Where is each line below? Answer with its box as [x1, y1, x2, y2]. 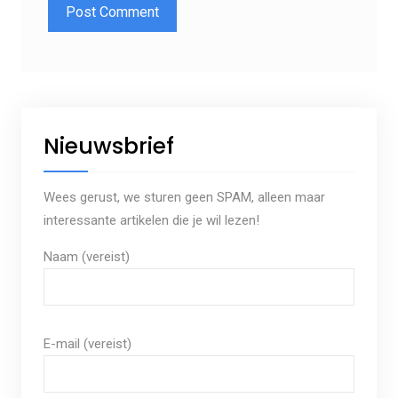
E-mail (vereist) [43, 336, 131, 353]
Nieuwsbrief [43, 131, 174, 163]
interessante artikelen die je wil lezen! [43, 212, 259, 229]
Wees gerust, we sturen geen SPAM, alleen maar [43, 189, 325, 206]
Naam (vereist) [43, 249, 130, 266]
